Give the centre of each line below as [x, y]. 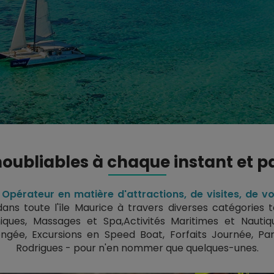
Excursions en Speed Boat [97, 235]
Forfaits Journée [210, 235]
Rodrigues [39, 248]
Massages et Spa [77, 221]
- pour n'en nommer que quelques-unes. [161, 248]
